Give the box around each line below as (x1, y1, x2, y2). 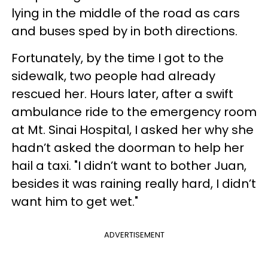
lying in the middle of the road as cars (11, 4, 240, 22)
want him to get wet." (11, 193, 144, 210)
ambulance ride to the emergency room (11, 103, 257, 120)
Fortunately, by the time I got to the (11, 49, 224, 66)
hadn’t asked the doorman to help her (11, 139, 244, 156)
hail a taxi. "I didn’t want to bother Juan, (11, 157, 246, 174)
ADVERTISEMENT (103, 229, 165, 240)
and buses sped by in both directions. (11, 22, 237, 39)
